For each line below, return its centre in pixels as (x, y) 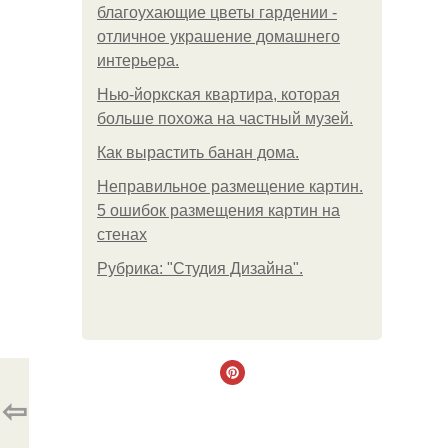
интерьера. (138, 60)
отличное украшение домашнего (218, 36)
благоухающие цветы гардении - (217, 12)
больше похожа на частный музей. (225, 118)
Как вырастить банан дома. (198, 152)
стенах (122, 234)
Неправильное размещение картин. (230, 186)
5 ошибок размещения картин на (218, 210)
